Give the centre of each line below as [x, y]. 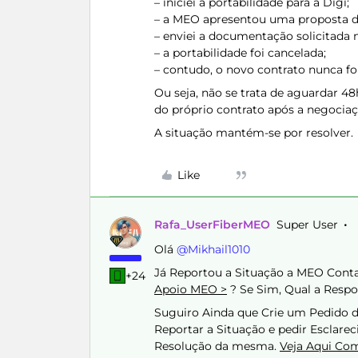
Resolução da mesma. [217, 346]
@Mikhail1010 [213, 249]
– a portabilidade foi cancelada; [240, 53]
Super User [307, 225]
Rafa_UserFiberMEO [212, 225]
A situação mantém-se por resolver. [254, 133]
